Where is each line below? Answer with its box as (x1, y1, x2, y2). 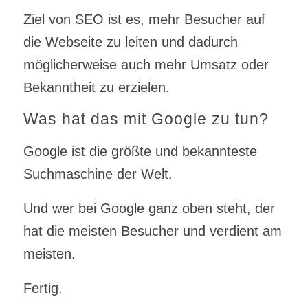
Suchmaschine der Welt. (23, 166, 173, 182)
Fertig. (23, 280, 63, 296)
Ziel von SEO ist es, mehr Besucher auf (23, 12, 265, 27)
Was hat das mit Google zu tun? (23, 110, 269, 129)
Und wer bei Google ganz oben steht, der (23, 201, 275, 217)
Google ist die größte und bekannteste (23, 144, 257, 159)
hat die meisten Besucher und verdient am (23, 223, 282, 239)
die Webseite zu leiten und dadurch (23, 34, 238, 50)
